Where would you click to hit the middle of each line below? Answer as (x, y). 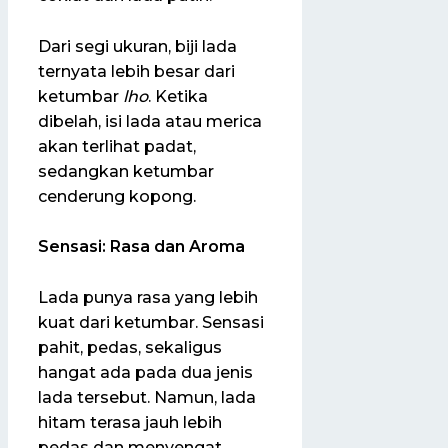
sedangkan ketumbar (126, 171)
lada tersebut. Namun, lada (147, 397)
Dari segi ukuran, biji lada (137, 46)
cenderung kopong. (117, 196)
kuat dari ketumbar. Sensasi (151, 322)
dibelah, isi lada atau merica (150, 121)
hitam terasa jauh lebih (130, 422)
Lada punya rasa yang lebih (148, 297)
